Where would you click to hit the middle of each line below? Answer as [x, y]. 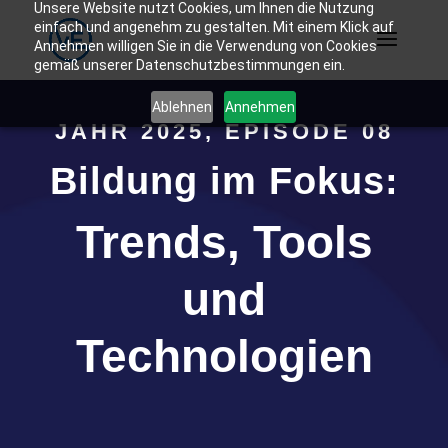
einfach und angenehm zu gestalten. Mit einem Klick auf [213, 27]
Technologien [224, 355]
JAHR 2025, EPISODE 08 [224, 131]
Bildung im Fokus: [224, 180]
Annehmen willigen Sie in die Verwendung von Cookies [205, 46]
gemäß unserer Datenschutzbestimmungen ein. [189, 65]
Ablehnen [182, 106]
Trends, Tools [224, 241]
